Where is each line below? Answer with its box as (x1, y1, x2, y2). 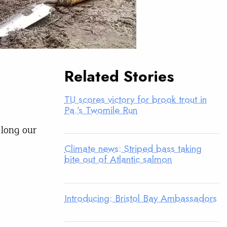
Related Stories (64, 65, 174, 87)
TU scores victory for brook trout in (64, 92, 207, 107)
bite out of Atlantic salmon (64, 152, 172, 167)
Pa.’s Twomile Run (64, 103, 137, 118)
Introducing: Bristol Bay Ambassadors (64, 191, 217, 205)
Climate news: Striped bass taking (64, 141, 202, 156)
